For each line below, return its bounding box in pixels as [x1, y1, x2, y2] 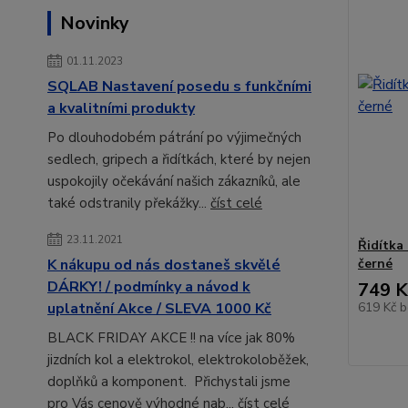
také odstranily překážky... [47, 194, 210, 213]
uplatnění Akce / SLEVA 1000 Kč [47, 299, 271, 320]
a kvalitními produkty [47, 98, 195, 119]
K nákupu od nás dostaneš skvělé [47, 255, 280, 276]
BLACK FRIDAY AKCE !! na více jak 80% [47, 329, 295, 348]
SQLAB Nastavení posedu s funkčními [47, 76, 311, 97]
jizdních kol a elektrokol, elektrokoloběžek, [47, 351, 309, 370]
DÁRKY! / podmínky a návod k [47, 277, 250, 298]
